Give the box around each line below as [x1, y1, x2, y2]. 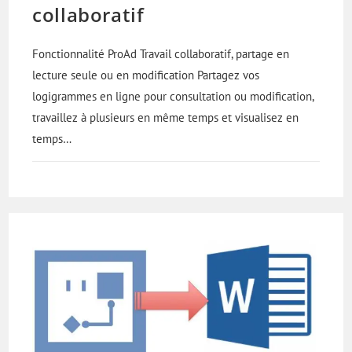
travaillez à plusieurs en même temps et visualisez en [32, 110, 299, 126]
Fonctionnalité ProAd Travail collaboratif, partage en [32, 46, 290, 62]
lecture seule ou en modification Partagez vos [32, 68, 260, 83]
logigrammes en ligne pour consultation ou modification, [32, 89, 314, 104]
